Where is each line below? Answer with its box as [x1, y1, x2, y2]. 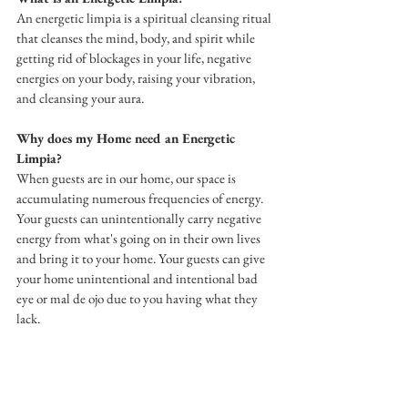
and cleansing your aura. [16, 88, 144, 107]
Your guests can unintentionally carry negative [16, 209, 264, 227]
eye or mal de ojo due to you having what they [16, 289, 260, 307]
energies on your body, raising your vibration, [16, 68, 258, 87]
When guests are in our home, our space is [16, 168, 239, 187]
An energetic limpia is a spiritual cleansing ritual [16, 8, 274, 26]
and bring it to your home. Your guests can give [16, 249, 268, 267]
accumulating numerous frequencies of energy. [16, 189, 266, 207]
